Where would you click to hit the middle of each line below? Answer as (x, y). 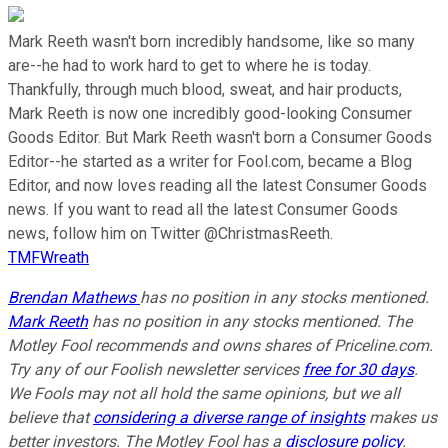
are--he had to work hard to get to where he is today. (189, 66)
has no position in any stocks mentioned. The (250, 322)
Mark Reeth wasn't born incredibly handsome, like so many (211, 42)
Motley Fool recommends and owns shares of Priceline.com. (220, 346)
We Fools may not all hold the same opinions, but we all (204, 394)
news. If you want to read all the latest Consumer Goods (203, 210)
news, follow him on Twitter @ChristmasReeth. (170, 234)
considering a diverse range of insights (229, 418)
